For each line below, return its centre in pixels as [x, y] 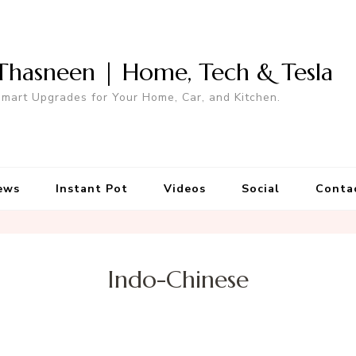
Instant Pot [91, 189]
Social [260, 189]
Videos [184, 189]
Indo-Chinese [178, 280]
